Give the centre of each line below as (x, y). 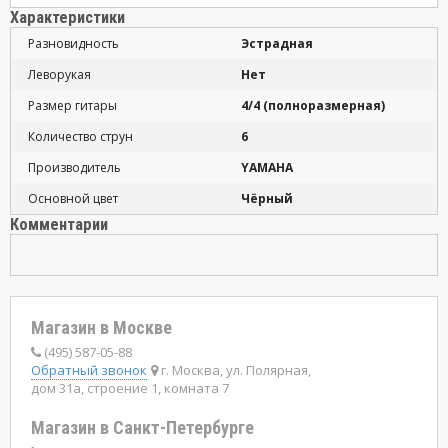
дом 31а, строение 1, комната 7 (130, 388)
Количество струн (80, 137)
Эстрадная (277, 44)
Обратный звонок (89, 370)
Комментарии (59, 225)
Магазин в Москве (101, 328)
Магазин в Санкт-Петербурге (142, 428)
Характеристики (67, 18)
